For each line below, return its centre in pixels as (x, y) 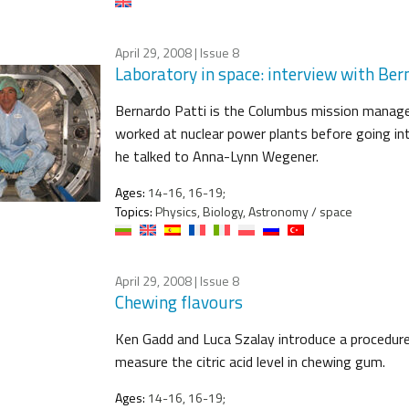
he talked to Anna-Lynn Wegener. (217, 156)
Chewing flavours (179, 301)
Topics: (134, 211)
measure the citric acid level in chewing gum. (250, 361)
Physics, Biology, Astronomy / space (252, 211)
